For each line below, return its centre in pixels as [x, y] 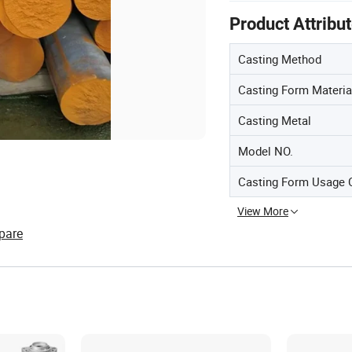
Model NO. [266, 151]
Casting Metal [275, 120]
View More [263, 211]
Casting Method [280, 59]
